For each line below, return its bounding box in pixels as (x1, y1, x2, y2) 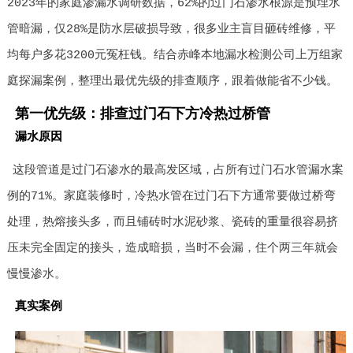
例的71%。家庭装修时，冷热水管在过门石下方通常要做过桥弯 (6, 190, 336, 203)
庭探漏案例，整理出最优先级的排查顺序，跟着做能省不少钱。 (6, 75, 338, 88)
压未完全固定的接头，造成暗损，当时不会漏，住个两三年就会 (6, 242, 338, 255)
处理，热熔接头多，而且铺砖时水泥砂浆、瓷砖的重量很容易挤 (6, 216, 338, 229)
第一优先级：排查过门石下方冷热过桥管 (14, 106, 270, 122)
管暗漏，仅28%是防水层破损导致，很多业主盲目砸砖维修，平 (6, 23, 336, 36)
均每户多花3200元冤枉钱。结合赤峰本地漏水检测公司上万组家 (6, 49, 343, 62)
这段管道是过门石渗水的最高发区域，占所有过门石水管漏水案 (13, 164, 344, 177)
